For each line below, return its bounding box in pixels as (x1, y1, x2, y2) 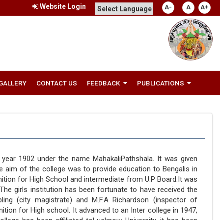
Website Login (38, 2, 86, 10)
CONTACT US (36, 79, 77, 87)
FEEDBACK (87, 79, 120, 87)
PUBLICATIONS (137, 79, 184, 87)
